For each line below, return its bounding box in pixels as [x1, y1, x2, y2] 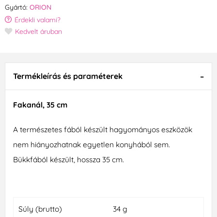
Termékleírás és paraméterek [13, 71, 123, 81]
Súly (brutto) [18, 204, 62, 214]
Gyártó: [5, 2, 28, 12]
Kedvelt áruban [15, 27, 62, 36]
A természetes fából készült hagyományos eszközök [13, 124, 192, 135]
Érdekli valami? [15, 15, 61, 24]
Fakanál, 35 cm [13, 100, 67, 110]
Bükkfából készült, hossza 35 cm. [13, 155, 124, 165]
